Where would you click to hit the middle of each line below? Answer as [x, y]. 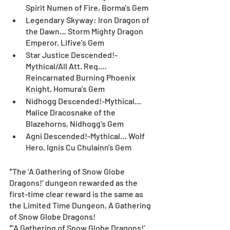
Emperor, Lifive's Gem [65, 43]
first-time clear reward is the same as [77, 194]
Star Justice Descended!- [72, 55]
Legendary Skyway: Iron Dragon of [88, 20]
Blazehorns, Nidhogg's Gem [75, 124]
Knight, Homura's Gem [65, 89]
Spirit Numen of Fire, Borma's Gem [87, 8]
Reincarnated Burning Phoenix [81, 78]
